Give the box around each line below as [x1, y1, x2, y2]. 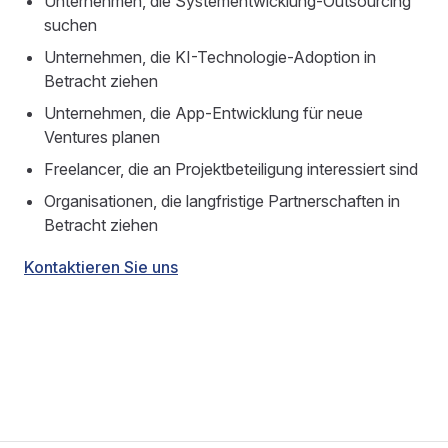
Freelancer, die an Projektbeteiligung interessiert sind [44, 159, 418, 179]
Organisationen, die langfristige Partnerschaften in [44, 191, 400, 211]
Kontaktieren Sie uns [24, 257, 178, 277]
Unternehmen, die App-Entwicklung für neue [44, 103, 363, 123]
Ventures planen [44, 127, 160, 147]
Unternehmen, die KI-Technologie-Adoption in [44, 47, 376, 67]
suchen [44, 15, 97, 35]
